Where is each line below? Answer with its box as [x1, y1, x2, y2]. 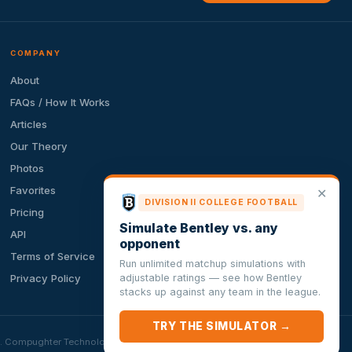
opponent [119, 236, 180, 251]
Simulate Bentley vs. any [119, 220, 278, 236]
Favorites [10, 183, 57, 196]
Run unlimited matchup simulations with [119, 258, 306, 269]
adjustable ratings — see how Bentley [119, 272, 302, 284]
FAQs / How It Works [10, 95, 111, 108]
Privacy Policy [10, 272, 82, 285]
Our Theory [10, 139, 68, 152]
